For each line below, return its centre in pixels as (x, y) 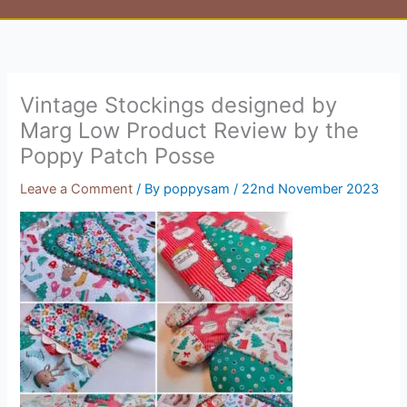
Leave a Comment (77, 189)
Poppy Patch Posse (118, 155)
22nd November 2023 (311, 189)
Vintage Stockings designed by (179, 104)
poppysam (199, 189)
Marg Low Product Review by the (190, 130)
